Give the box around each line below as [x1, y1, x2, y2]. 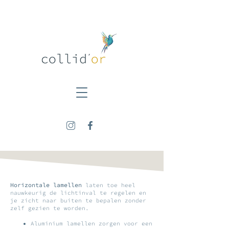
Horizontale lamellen [10, 181, 82, 189]
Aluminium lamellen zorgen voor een [31, 220, 152, 227]
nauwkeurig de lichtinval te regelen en [10, 189, 146, 196]
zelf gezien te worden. [10, 204, 89, 212]
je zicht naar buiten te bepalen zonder [10, 197, 146, 204]
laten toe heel [82, 181, 135, 189]
